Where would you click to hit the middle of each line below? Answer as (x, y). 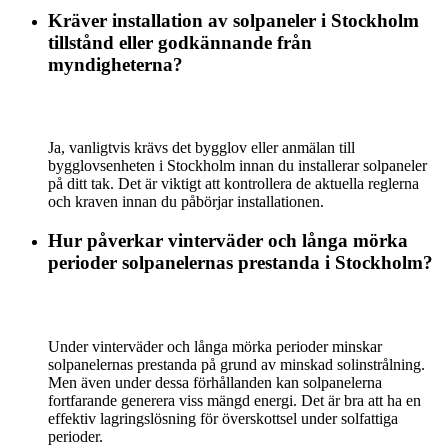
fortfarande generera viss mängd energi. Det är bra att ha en (234, 400)
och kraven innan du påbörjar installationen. (186, 202)
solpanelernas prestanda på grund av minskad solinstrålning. (236, 364)
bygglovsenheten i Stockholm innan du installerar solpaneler (237, 166)
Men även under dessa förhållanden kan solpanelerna (215, 382)
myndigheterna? (115, 64)
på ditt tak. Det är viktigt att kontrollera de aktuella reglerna (233, 184)
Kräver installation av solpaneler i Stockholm (233, 20)
